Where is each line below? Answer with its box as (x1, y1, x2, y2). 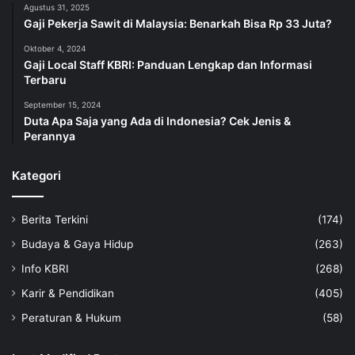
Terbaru (24, 73, 67, 87)
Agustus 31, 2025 (24, 2, 90, 13)
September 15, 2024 (24, 100, 101, 110)
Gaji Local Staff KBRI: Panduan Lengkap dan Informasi (24, 58, 312, 72)
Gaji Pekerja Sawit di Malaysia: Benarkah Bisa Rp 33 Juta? (24, 17, 332, 31)
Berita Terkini (21, 213, 88, 227)
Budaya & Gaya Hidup (21, 238, 133, 251)
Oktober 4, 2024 (24, 44, 86, 54)
